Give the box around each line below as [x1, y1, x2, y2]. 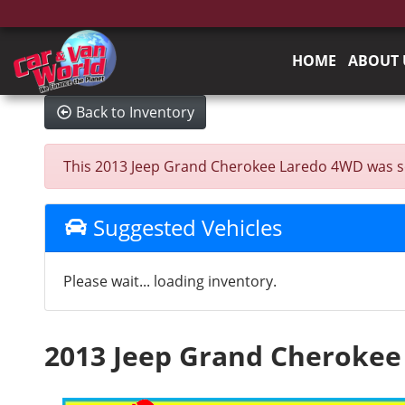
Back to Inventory [75, 102, 194, 122]
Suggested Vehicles [88, 212, 283, 242]
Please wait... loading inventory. [62, 271, 277, 291]
